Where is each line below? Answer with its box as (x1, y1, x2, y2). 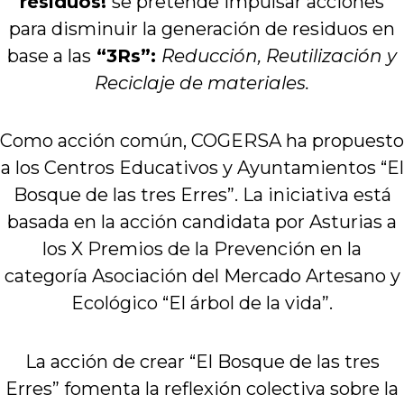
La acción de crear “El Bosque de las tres (24, 350, 380, 372)
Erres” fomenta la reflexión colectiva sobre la (5, 377, 399, 399)
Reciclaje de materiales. (95, 72, 309, 95)
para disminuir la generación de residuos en (9, 18, 395, 41)
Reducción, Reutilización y (161, 45, 397, 68)
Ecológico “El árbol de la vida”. (71, 292, 333, 315)
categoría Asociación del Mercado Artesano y (4, 265, 400, 288)
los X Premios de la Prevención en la (42, 238, 362, 261)
